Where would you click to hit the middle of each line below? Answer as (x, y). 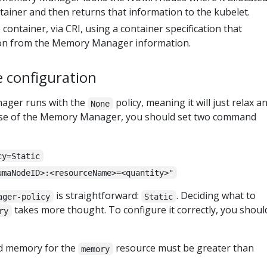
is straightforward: (97, 196)
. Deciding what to (216, 196)
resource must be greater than (183, 248)
